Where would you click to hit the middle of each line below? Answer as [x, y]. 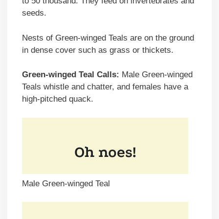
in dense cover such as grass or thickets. [98, 50]
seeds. [34, 13]
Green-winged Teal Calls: [71, 75]
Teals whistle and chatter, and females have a [105, 87]
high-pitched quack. [58, 99]
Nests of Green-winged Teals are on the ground [108, 38]
